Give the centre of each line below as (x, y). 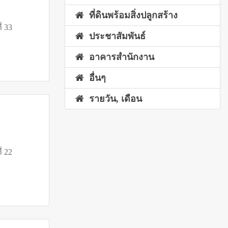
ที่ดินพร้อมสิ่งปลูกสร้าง (131, 16)
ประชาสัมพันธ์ (115, 36)
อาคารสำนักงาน (119, 57)
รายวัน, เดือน (113, 99)
